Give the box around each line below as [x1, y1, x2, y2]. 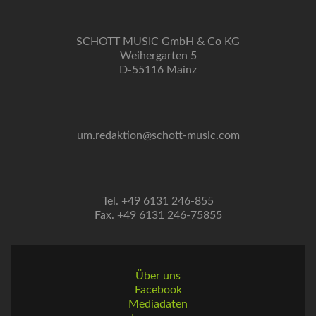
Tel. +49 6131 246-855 [102, 195, 214, 207]
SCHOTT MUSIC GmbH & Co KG [76, 36, 240, 47]
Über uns [135, 270, 181, 281]
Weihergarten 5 [119, 50, 197, 61]
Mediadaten [128, 298, 188, 310]
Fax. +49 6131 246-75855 [94, 209, 222, 221]
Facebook [134, 284, 182, 296]
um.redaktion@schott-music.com [76, 130, 240, 141]
